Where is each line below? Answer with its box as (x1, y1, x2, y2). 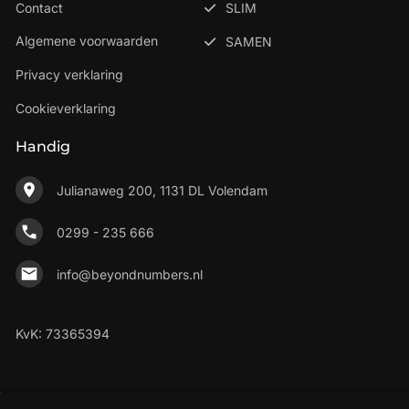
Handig (16, 138, 70, 156)
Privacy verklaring (16, 67, 123, 83)
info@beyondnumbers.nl (56, 266, 203, 282)
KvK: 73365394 (16, 326, 110, 342)
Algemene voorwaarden (16, 33, 158, 49)
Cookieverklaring (16, 100, 116, 117)
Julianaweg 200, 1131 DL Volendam (56, 182, 267, 198)
